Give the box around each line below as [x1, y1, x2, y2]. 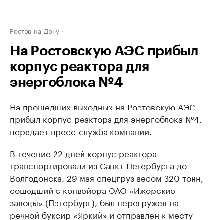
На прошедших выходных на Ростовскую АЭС [10, 100, 195, 112]
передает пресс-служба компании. [10, 124, 152, 137]
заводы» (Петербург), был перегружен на [10, 195, 179, 208]
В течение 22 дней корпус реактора [10, 146, 157, 159]
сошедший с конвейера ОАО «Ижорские [10, 183, 175, 196]
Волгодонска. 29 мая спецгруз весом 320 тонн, [10, 171, 203, 184]
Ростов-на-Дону [10, 26, 59, 35]
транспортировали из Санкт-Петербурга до [10, 159, 187, 171]
